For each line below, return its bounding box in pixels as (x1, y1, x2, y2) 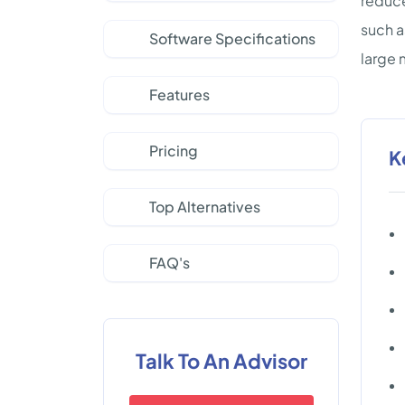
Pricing (149, 141, 198, 160)
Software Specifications (149, 29, 316, 48)
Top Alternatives (149, 197, 260, 216)
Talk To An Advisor (135, 348, 307, 373)
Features (149, 85, 210, 104)
